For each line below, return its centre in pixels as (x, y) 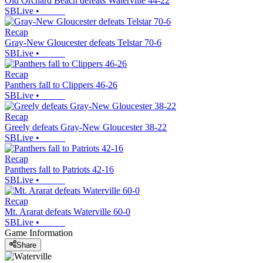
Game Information (39, 233)
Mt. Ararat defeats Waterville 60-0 (68, 212)
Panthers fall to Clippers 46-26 (61, 85)
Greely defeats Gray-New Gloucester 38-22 (86, 127)
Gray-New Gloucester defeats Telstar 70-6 (83, 43)
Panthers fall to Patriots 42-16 (59, 170)
